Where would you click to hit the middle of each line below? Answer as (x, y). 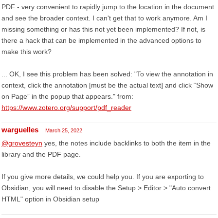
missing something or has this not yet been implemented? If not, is (103, 29)
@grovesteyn (22, 143)
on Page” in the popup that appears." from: (67, 96)
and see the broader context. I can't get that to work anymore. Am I (104, 18)
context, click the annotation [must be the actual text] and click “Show (107, 85)
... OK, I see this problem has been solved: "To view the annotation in (107, 74)
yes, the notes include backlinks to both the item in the (127, 143)
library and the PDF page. (41, 154)
